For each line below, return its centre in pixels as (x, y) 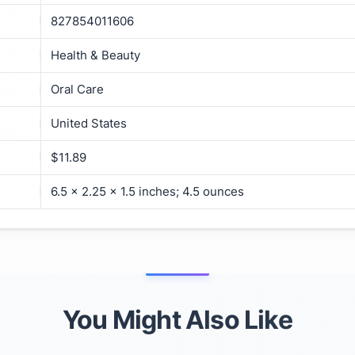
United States (89, 123)
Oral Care (77, 89)
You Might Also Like (177, 319)
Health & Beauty (95, 55)
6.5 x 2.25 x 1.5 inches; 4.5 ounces (147, 191)
